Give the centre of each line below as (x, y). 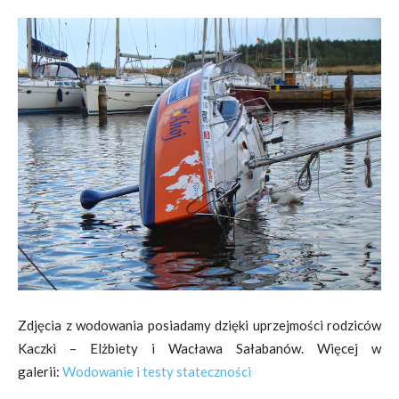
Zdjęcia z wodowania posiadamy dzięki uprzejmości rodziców (199, 325)
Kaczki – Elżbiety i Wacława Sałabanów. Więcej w (199, 348)
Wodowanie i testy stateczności (157, 371)
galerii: (40, 371)
